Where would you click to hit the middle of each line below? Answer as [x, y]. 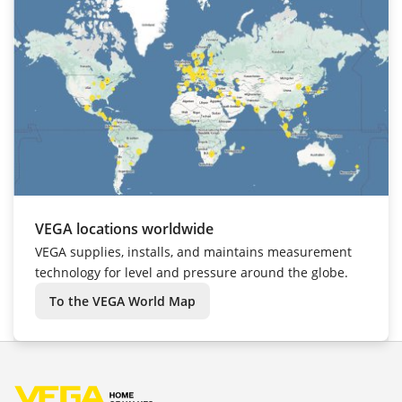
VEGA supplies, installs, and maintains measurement [193, 252]
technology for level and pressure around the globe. [192, 272]
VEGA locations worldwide [124, 229]
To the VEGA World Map [122, 301]
